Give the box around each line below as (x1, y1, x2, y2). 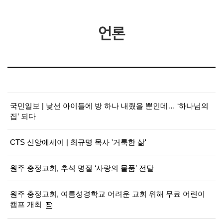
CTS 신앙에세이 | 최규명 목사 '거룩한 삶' (10, 138, 146, 146)
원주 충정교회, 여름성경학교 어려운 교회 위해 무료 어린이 (10, 190, 205, 198)
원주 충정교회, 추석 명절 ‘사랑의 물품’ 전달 (10, 164, 154, 172)
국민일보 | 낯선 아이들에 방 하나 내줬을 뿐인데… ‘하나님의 (10, 102, 209, 110)
